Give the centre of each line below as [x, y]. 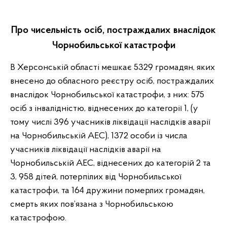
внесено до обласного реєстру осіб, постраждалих [112, 81]
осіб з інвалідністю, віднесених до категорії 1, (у [104, 109]
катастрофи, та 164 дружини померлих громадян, [107, 191]
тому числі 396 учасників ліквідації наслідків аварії [110, 122]
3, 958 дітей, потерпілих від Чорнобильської [96, 177]
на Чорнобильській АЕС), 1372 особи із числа [99, 136]
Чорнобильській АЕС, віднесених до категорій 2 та [110, 163]
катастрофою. [38, 218]
